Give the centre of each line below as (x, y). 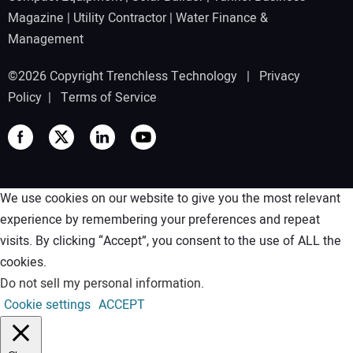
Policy (25, 97)
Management (46, 40)
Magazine (36, 19)
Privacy (280, 76)
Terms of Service (109, 97)
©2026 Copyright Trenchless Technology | (134, 76)
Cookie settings (47, 305)
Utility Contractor (120, 19)
